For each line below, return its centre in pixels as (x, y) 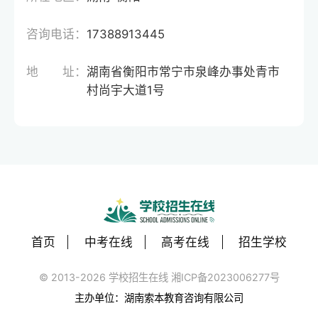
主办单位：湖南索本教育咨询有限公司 (159, 297)
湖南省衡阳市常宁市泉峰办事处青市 (183, 71)
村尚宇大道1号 (126, 90)
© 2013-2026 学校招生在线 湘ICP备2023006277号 (159, 278)
